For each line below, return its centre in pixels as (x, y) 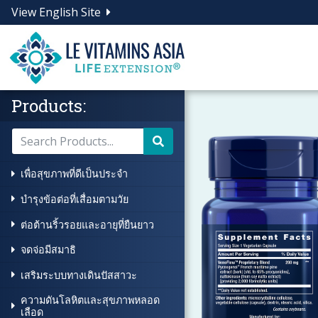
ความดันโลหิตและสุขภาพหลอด (90, 300)
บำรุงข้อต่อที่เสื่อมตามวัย (75, 199)
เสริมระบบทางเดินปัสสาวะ (79, 275)
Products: (49, 106)
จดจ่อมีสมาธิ (48, 250)
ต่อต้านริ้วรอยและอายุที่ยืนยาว (87, 224)
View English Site (56, 12)
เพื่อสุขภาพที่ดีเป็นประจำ (74, 174)
